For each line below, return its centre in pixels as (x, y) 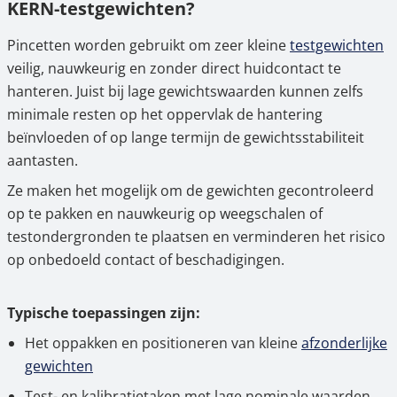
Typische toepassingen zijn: (104, 313)
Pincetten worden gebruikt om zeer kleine (148, 45)
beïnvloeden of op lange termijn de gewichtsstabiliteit (186, 137)
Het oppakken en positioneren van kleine (163, 343)
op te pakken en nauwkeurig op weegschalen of (165, 214)
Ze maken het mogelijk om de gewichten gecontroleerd (191, 191)
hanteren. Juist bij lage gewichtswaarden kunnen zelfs (185, 91)
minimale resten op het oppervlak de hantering (165, 114)
